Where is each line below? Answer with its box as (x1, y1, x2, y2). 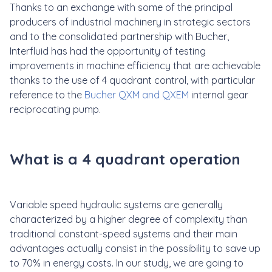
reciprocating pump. (10, 103, 103, 115)
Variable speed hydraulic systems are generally (10, 198, 223, 211)
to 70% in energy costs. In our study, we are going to (10, 256, 243, 269)
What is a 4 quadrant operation (10, 149, 240, 168)
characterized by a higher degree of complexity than (10, 212, 247, 225)
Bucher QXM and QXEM (84, 88, 189, 101)
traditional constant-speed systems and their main (10, 227, 237, 240)
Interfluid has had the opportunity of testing (10, 44, 206, 57)
